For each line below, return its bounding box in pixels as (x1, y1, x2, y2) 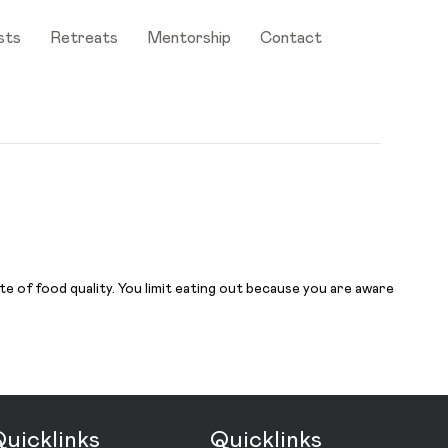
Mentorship (147, 30, 232, 46)
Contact (260, 30, 323, 46)
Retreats (50, 30, 119, 46)
